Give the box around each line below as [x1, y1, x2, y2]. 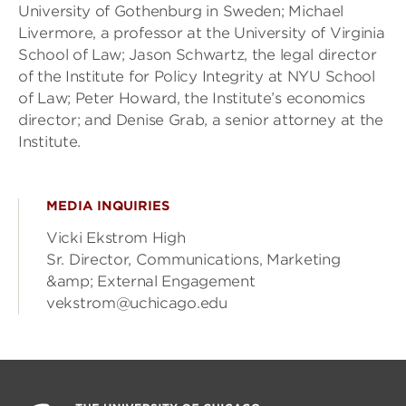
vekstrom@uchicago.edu [46, 295, 227, 312]
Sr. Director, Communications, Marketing [46, 251, 341, 268]
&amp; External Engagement [46, 273, 256, 290]
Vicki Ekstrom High [46, 229, 186, 246]
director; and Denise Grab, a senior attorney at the [18, 111, 383, 129]
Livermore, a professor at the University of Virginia [18, 24, 385, 42]
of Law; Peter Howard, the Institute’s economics [18, 90, 365, 107]
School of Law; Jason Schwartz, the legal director [18, 46, 377, 63]
